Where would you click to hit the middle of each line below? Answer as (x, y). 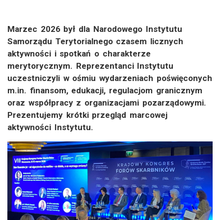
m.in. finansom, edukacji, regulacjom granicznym (105, 91)
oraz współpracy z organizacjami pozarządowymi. (107, 103)
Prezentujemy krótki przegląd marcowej (88, 115)
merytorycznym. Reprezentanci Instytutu (91, 66)
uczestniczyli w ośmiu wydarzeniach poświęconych (110, 78)
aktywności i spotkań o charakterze (79, 54)
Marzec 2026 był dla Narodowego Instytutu (95, 29)
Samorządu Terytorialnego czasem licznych (96, 41)
